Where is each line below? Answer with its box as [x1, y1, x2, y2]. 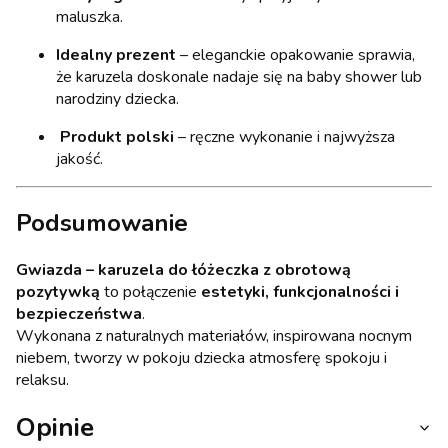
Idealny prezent [56, 43, 176, 66]
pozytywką [16, 281, 100, 304]
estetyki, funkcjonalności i [201, 281, 399, 304]
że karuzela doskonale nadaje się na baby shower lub [56, 65, 422, 88]
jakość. [56, 147, 103, 170]
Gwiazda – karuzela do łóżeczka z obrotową [16, 259, 351, 282]
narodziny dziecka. [56, 87, 179, 110]
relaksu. [16, 369, 69, 392]
